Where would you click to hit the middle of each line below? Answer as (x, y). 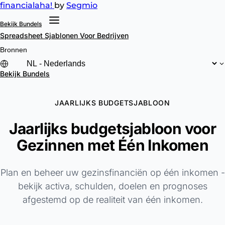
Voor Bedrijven (104, 35)
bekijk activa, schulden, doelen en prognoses (113, 186)
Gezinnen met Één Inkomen (113, 145)
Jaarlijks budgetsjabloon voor (113, 128)
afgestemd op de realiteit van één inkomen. (113, 199)
